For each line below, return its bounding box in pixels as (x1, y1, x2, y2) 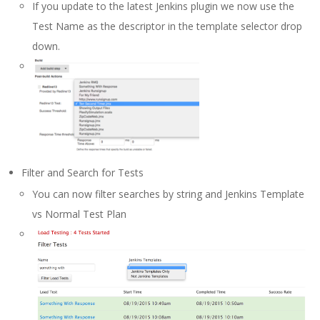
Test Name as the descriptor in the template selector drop (32, 19, 302, 33)
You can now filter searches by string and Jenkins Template (32, 187, 304, 201)
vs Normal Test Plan (32, 207, 126, 221)
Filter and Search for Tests (21, 166, 144, 180)
